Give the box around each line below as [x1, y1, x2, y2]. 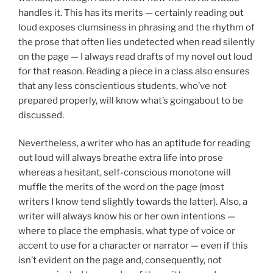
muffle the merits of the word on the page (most [18, 182, 224, 193]
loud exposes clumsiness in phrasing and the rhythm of [18, 21, 255, 33]
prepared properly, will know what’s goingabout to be [18, 94, 243, 106]
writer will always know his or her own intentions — [18, 211, 235, 222]
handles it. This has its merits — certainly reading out [18, 7, 244, 18]
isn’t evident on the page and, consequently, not [18, 255, 222, 266]
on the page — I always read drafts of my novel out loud [18, 51, 252, 62]
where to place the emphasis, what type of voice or [18, 225, 235, 237]
